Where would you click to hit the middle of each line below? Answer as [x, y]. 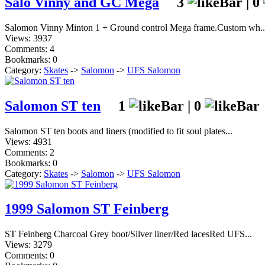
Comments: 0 [30, 256]
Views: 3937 [28, 38]
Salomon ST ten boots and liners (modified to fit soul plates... [119, 131]
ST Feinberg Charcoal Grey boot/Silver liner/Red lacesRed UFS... [128, 234]
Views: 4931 [28, 141]
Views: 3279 [28, 245]
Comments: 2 [30, 152]
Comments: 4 [30, 49]
